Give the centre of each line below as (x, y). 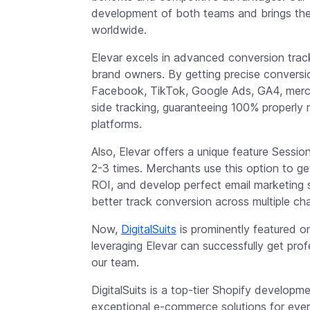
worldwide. (119, 30)
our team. (115, 263)
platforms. (117, 124)
